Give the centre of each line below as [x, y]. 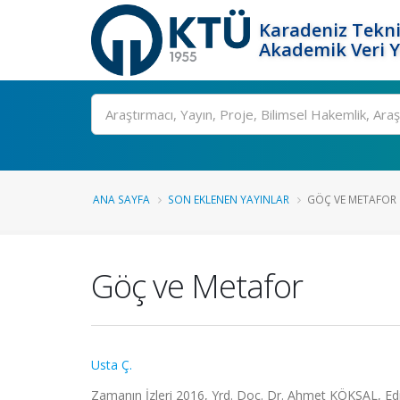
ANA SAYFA [121, 199]
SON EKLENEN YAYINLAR [229, 199]
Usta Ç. [112, 365]
